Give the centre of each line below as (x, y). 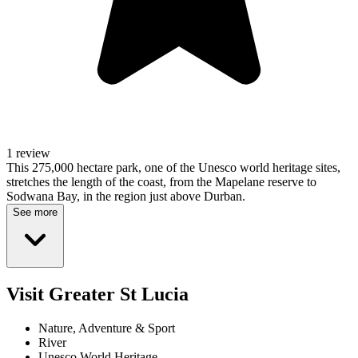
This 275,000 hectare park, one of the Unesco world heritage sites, (173, 168)
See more (35, 213)
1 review (28, 153)
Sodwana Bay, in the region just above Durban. (126, 197)
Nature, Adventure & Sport (107, 328)
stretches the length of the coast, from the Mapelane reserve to (161, 182)
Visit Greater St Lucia (97, 294)
